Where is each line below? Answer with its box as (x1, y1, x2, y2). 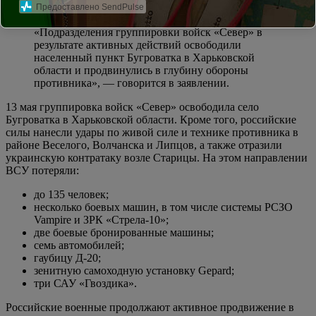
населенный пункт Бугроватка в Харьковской (34, 51, 255, 63)
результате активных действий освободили (34, 38, 241, 51)
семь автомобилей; (34, 238, 124, 251)
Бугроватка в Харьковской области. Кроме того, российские (6, 113, 296, 126)
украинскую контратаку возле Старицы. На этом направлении (6, 151, 308, 164)
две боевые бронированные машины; (34, 226, 214, 238)
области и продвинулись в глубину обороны (34, 63, 248, 76)
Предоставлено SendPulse (36, 1, 144, 12)
